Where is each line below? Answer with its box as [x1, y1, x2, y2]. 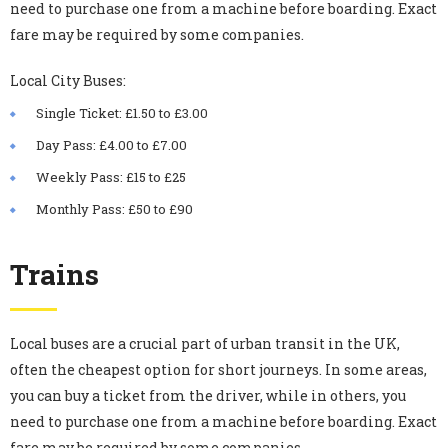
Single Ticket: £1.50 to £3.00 [36, 103, 208, 122]
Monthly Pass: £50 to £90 [36, 199, 193, 218]
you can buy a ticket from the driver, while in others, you [10, 385, 406, 405]
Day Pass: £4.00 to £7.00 [36, 135, 187, 154]
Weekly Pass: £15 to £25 [36, 167, 186, 186]
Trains [10, 255, 99, 293]
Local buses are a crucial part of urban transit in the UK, [10, 333, 400, 353]
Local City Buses [10, 70, 123, 90]
